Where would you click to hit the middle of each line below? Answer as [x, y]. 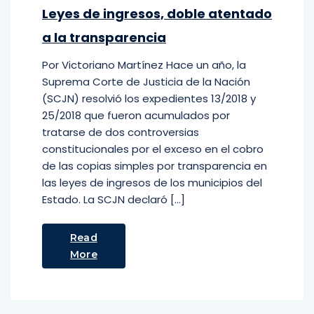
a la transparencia [104, 37]
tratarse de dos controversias [121, 132]
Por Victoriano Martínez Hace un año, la [144, 65]
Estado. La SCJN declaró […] [114, 199]
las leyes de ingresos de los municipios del [152, 183]
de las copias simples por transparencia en [155, 166]
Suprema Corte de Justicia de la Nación [146, 82]
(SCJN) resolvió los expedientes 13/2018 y [149, 98]
